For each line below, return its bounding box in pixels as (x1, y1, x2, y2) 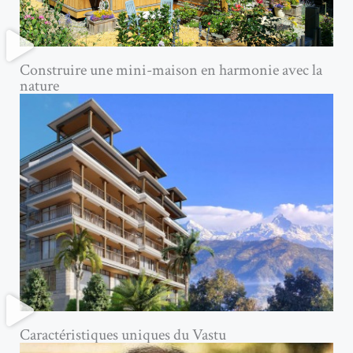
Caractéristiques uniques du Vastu (20, 325, 226, 346)
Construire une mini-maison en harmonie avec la (20, 59, 322, 80)
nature (20, 75, 59, 96)
